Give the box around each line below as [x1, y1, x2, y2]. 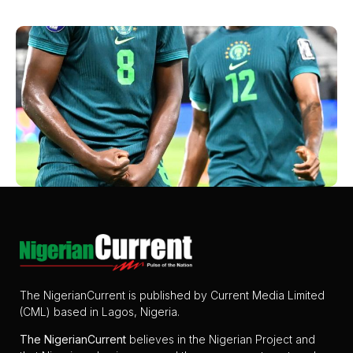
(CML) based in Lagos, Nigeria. [20, 304, 180, 318]
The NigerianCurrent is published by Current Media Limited [20, 288, 325, 302]
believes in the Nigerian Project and [126, 333, 315, 347]
